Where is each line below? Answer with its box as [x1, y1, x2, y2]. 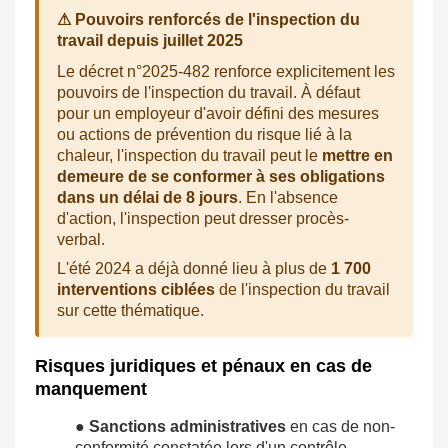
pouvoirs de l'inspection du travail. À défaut [57, 84, 360, 102]
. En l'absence [238, 189, 338, 207]
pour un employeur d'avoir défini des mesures [57, 105, 379, 123]
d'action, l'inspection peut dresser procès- [57, 210, 349, 228]
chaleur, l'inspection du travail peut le [57, 147, 322, 165]
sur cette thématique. [57, 302, 204, 320]
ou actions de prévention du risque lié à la [57, 126, 352, 144]
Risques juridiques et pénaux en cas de [35, 356, 372, 377]
